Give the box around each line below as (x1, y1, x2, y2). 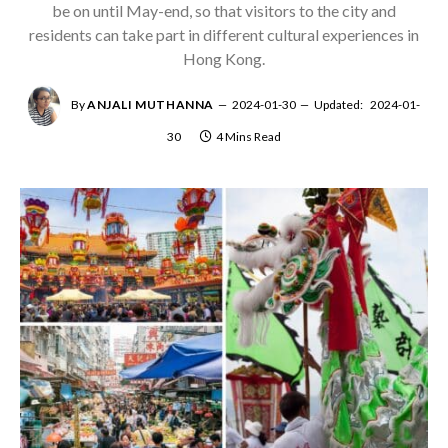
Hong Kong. (183, 49, 265, 68)
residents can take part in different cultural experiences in (29, 25, 419, 44)
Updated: (314, 97, 363, 113)
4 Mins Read (216, 129, 281, 145)
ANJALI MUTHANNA (87, 97, 214, 113)
